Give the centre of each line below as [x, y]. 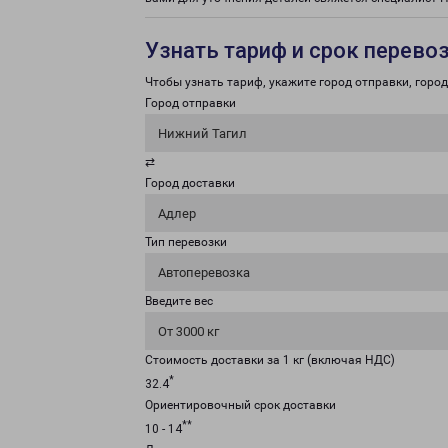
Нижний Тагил [202, 133]
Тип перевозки [186, 242]
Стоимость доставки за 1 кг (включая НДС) [270, 360]
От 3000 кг [188, 331]
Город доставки [190, 183]
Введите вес [179, 301]
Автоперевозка [204, 272]
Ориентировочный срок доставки [240, 405]
